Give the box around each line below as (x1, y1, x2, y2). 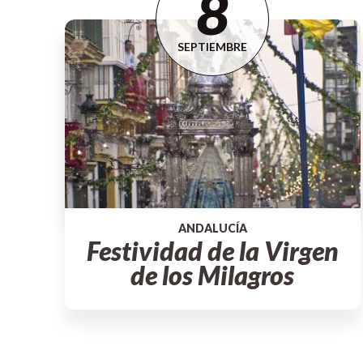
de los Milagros (130, 259, 295, 292)
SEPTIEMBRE (177, 40, 248, 54)
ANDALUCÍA (177, 221, 247, 236)
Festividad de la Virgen (86, 235, 339, 267)
